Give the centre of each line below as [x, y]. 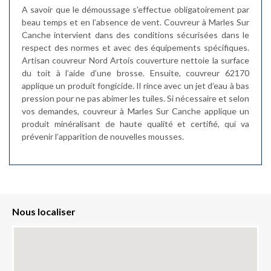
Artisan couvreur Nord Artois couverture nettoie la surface [135, 60]
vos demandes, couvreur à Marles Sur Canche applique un [135, 111]
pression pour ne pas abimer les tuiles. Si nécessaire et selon [135, 98]
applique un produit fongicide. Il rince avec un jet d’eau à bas [135, 86]
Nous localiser [44, 211]
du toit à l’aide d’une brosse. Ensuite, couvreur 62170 [135, 73]
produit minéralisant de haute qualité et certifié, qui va [135, 124]
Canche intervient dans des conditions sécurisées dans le [135, 35]
